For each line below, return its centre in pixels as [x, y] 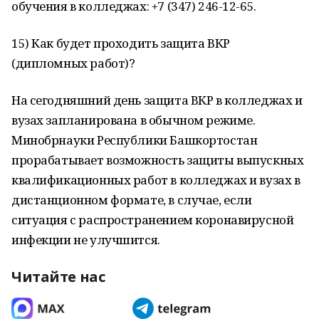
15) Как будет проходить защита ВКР [121, 43]
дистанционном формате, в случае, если [132, 200]
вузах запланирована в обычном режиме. [134, 120]
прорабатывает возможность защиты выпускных [158, 160]
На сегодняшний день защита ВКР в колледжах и [157, 100]
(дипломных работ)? [73, 63]
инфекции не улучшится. [86, 240]
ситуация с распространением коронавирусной [153, 220]
